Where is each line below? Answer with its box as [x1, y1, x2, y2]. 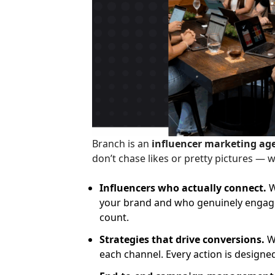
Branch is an [92, 137, 152, 151]
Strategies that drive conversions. [99, 233, 265, 247]
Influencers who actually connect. [99, 181, 267, 195]
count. [99, 211, 130, 225]
